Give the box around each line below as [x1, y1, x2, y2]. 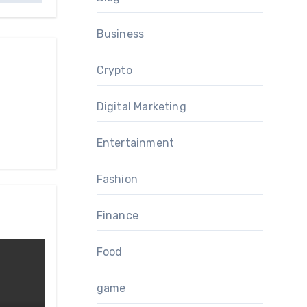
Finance [96, 209, 138, 222]
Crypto [96, 64, 132, 77]
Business [96, 27, 145, 40]
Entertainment [96, 136, 175, 149]
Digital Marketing [96, 100, 186, 113]
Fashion [96, 173, 138, 186]
